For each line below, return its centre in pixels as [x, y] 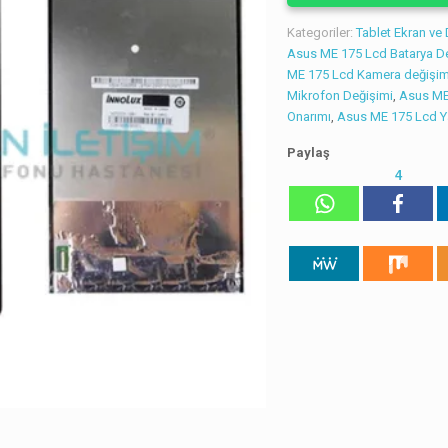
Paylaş [309, 152]
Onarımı [309, 116]
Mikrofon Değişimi [340, 95]
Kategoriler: [322, 32]
